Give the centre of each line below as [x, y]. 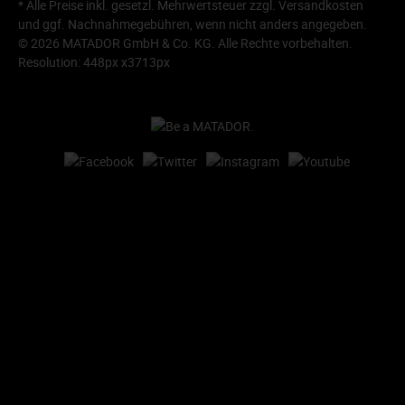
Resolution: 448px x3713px [94, 62]
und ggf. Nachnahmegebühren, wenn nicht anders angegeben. [193, 24]
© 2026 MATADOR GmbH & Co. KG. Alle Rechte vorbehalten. [185, 43]
